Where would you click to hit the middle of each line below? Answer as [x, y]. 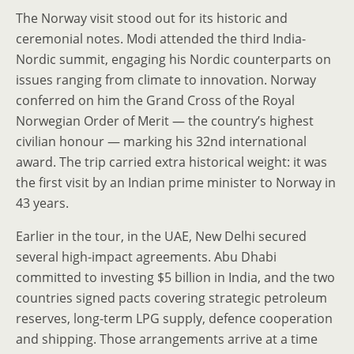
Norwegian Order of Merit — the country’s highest [165, 121]
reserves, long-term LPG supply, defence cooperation [174, 318]
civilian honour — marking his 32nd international [161, 141]
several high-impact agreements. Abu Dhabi [146, 257]
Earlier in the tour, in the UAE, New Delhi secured [161, 236]
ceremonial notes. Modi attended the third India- [161, 39]
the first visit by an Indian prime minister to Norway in [176, 183]
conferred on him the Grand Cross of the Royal [155, 100]
